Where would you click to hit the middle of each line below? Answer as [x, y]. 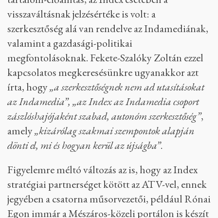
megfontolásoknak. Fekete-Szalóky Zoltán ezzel [105, 58]
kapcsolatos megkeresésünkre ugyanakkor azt [103, 72]
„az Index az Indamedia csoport [136, 101]
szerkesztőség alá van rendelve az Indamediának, [108, 28]
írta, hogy [28, 87]
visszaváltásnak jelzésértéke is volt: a [82, 14]
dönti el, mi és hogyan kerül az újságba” [84, 145]
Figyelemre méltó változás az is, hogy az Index [102, 170]
